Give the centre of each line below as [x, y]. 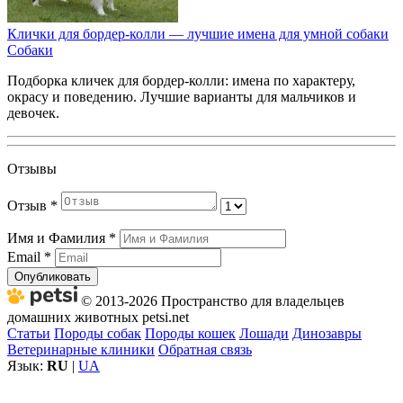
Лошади [264, 333]
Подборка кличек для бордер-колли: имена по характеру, [181, 80]
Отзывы [32, 168]
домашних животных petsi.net [98, 317]
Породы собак [98, 333]
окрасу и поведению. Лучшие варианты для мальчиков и [182, 96]
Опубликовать [53, 276]
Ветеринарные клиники [81, 349]
